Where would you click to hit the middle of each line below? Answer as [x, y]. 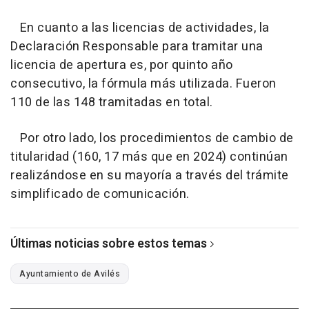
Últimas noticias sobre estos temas [109, 243]
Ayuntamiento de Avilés [70, 273]
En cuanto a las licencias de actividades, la [140, 28]
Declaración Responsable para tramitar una [137, 46]
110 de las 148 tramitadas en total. [112, 102]
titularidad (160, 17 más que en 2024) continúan [149, 157]
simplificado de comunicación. [100, 194]
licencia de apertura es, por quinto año [122, 65]
